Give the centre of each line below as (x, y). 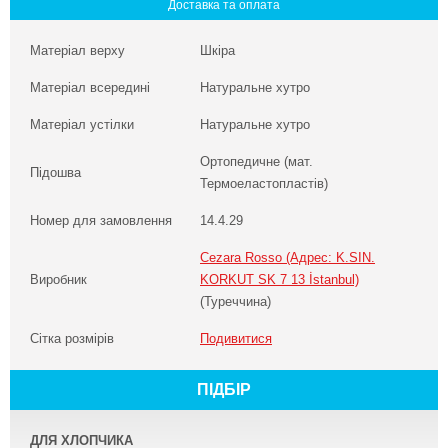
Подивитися (236, 338)
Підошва (55, 172)
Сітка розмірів (72, 338)
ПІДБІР (224, 389)
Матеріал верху (77, 50)
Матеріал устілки (82, 124)
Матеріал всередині (90, 87)
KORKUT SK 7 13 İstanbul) (279, 279)
